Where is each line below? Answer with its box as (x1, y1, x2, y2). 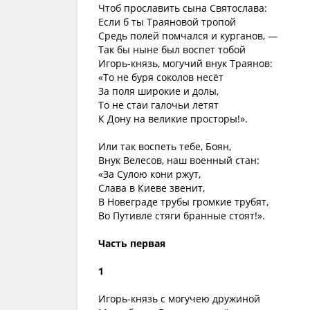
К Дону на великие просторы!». (98, 112, 248, 125)
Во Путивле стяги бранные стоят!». (98, 209, 265, 222)
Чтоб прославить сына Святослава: (98, 1, 267, 15)
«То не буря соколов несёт (98, 71, 224, 84)
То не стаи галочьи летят (98, 98, 219, 111)
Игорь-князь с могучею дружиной (98, 292, 260, 305)
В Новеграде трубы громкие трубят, (98, 195, 268, 208)
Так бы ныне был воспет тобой (98, 43, 246, 56)
